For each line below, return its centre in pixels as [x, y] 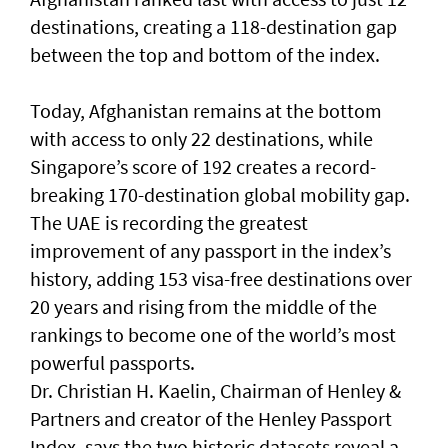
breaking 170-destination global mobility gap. [220, 194]
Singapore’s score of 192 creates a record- [203, 166]
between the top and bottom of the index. [207, 54]
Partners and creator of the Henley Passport [211, 418]
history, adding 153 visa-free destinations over [221, 278]
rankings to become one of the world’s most [213, 334]
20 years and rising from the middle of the [203, 306]
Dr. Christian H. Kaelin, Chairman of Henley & [215, 390]
